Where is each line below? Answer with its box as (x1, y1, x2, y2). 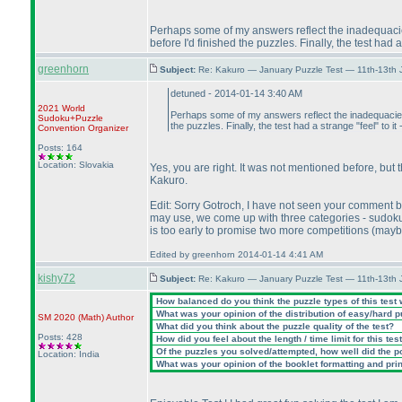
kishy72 (38, 272, 75, 284)
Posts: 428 (38, 332, 83, 342)
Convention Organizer (38, 123, 128, 133)
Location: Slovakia (38, 160, 114, 170)
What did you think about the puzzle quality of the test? (153, 321, 394, 331)
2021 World (38, 103, 85, 113)
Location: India (38, 349, 100, 359)
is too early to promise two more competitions (150, 224, 371, 237)
